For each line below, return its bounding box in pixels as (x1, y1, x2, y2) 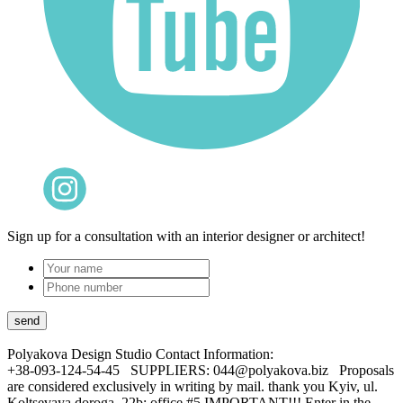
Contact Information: (152, 346, 273, 363)
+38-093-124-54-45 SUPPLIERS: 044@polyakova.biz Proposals (7, 363, 394, 379)
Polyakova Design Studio (7, 346, 152, 363)
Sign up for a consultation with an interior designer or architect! (7, 228, 365, 245)
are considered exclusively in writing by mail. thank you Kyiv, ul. (7, 379, 378, 395)
